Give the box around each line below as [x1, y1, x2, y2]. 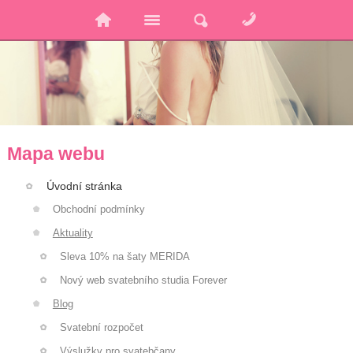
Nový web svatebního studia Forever [59, 273, 227, 286]
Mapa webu [6, 143, 105, 164]
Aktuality [52, 226, 93, 239]
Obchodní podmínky [52, 203, 145, 215]
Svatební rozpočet [59, 321, 143, 333]
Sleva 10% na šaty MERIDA [59, 250, 190, 262]
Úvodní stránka [46, 179, 122, 192]
